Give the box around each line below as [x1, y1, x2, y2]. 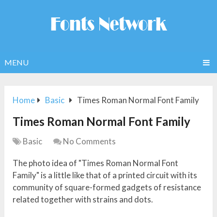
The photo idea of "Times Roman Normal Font [13, 158, 179, 169]
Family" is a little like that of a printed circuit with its [13, 170, 198, 181]
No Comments [63, 136, 116, 147]
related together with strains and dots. [13, 194, 154, 205]
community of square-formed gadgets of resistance [13, 182, 201, 193]
